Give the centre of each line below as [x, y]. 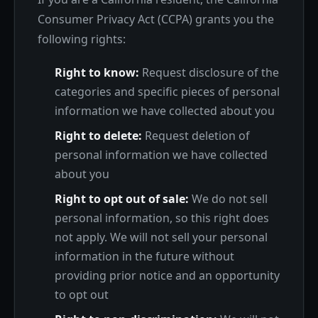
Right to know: [97, 72]
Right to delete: [98, 136]
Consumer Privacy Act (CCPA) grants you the [156, 19]
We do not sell [228, 199]
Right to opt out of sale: [122, 199]
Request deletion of [196, 136]
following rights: [82, 39]
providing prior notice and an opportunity [167, 275]
